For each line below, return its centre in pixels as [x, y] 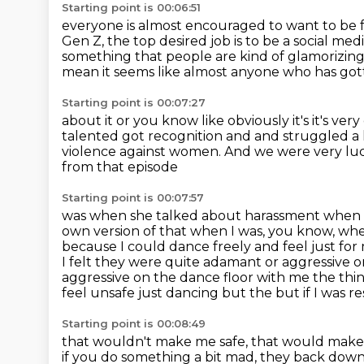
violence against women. [143, 152]
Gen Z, [84, 41]
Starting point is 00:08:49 [134, 323]
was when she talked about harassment [193, 216]
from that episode [120, 167]
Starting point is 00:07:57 [133, 197]
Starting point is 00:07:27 [134, 102]
